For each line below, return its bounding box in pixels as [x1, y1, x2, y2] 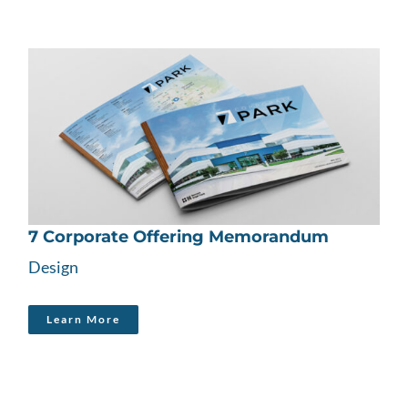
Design [28, 256, 79, 277]
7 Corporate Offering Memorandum [28, 226, 330, 247]
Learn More [46, 311, 121, 326]
